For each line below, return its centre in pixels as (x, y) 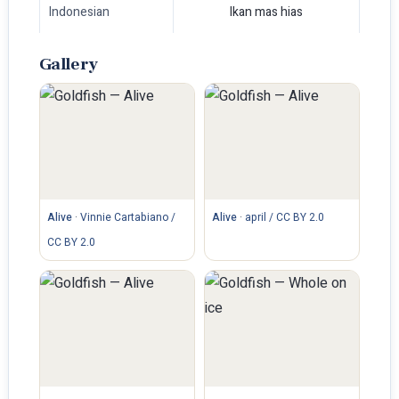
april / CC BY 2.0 (285, 217)
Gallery (68, 64)
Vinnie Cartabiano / (127, 217)
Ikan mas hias (266, 12)
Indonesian (79, 12)
